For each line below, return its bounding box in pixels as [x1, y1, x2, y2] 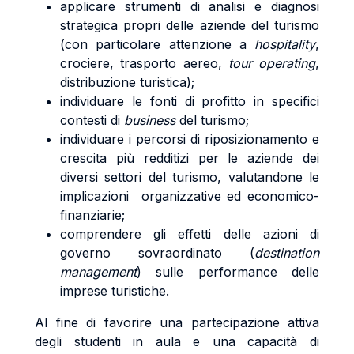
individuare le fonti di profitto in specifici [60, 93, 319, 109]
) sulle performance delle [137, 264, 319, 280]
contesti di [60, 112, 124, 128]
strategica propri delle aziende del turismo [60, 17, 319, 33]
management [60, 264, 137, 280]
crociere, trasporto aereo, [60, 55, 228, 71]
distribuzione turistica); [60, 74, 194, 90]
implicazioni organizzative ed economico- [60, 188, 319, 204]
